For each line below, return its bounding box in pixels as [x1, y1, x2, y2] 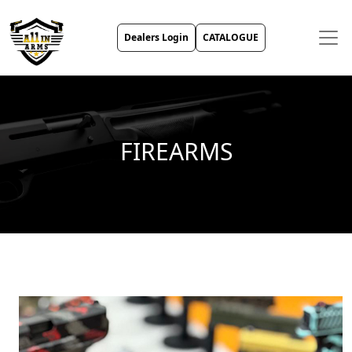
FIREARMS [119, 135, 233, 168]
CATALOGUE [203, 31, 258, 45]
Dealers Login [124, 31, 189, 45]
